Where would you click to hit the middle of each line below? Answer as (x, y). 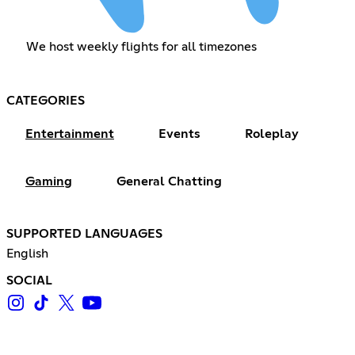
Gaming (49, 181)
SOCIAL (29, 280)
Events (179, 134)
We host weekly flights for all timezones (141, 46)
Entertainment (70, 134)
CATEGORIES (46, 100)
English (27, 253)
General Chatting (169, 181)
